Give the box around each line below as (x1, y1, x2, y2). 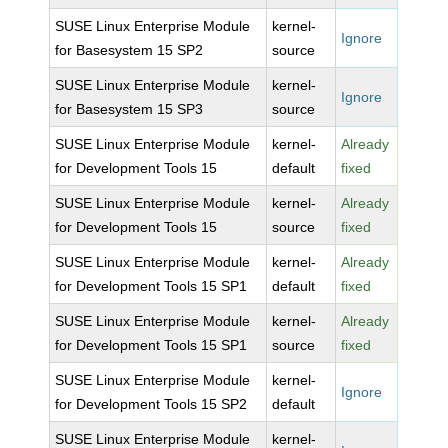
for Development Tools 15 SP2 (55, 396, 248, 412)
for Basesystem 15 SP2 (55, 42, 204, 58)
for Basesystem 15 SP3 (55, 101, 204, 117)
